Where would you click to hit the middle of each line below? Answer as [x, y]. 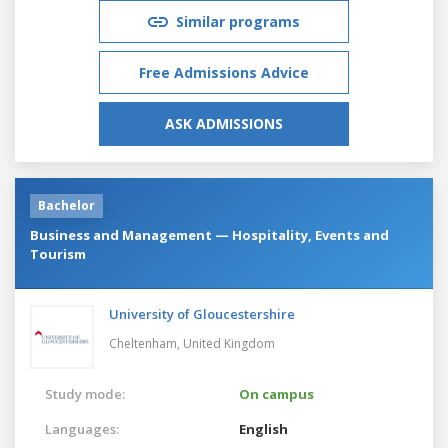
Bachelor [66, 205]
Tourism [58, 253]
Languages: [82, 428]
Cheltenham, [146, 343]
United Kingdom [229, 343]
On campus [276, 393]
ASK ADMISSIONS [224, 123]
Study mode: [85, 393]
